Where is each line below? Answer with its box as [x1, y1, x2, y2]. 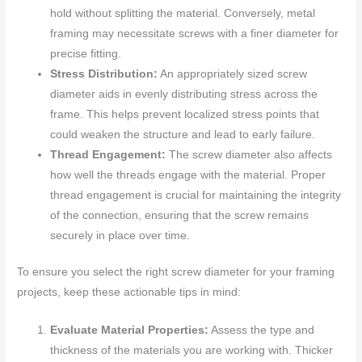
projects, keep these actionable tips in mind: [17, 286, 242, 299]
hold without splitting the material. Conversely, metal [50, 6, 316, 19]
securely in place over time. [50, 229, 191, 242]
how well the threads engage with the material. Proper [50, 168, 326, 181]
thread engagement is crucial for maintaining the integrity [50, 188, 342, 201]
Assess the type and [208, 323, 315, 336]
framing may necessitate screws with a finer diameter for [50, 27, 339, 40]
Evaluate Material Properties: [50, 323, 209, 336]
